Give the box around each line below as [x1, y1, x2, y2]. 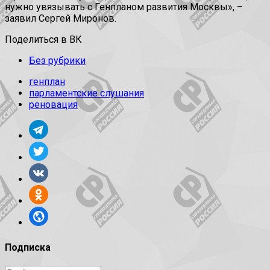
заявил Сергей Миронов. [5, 13, 116, 25]
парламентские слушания [29, 87, 144, 99]
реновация [29, 99, 78, 111]
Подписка [5, 241, 51, 253]
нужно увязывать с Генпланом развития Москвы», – [5, 1, 243, 13]
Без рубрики [29, 55, 86, 67]
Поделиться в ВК [5, 34, 82, 46]
